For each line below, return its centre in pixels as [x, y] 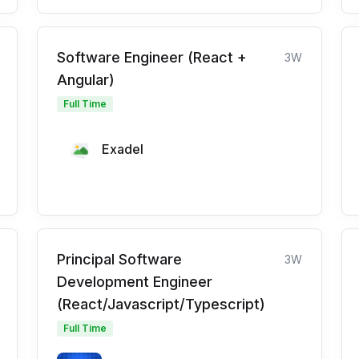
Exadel [123, 149]
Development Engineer [135, 282]
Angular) [86, 80]
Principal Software [119, 260]
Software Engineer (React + [152, 58]
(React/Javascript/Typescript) [161, 305]
